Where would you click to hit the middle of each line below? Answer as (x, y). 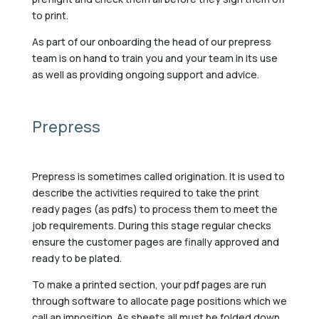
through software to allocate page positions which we (159, 300)
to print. (50, 15)
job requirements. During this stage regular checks (151, 225)
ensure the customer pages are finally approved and (155, 241)
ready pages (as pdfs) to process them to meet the (155, 209)
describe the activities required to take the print (145, 192)
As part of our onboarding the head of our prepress (151, 41)
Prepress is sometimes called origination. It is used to (158, 176)
